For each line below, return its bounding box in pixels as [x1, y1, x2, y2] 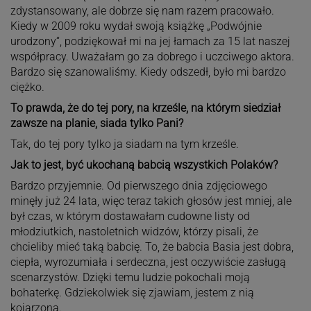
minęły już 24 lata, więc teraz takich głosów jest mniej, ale [10, 194, 292, 208]
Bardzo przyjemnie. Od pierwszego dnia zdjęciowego [10, 178, 267, 192]
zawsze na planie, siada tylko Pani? [10, 116, 183, 130]
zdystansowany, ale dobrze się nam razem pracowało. [10, 3, 274, 17]
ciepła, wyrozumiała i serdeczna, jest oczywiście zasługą [10, 255, 286, 269]
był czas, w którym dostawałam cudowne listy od [10, 209, 250, 223]
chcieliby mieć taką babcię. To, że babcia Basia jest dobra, [10, 239, 294, 253]
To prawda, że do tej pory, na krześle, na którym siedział [10, 101, 280, 115]
